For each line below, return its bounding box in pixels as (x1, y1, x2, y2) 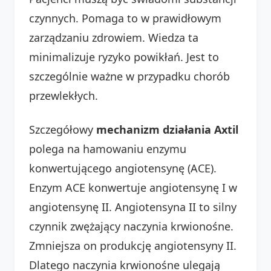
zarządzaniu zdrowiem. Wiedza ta (29, 30, 198, 45)
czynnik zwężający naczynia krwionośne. (29, 218, 233, 233)
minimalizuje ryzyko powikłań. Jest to (29, 49, 219, 64)
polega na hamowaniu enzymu (29, 141, 186, 156)
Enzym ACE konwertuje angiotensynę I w (29, 180, 237, 195)
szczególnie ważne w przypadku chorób (29, 68, 230, 83)
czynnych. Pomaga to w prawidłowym (29, 10, 221, 25)
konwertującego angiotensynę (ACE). (29, 160, 217, 175)
